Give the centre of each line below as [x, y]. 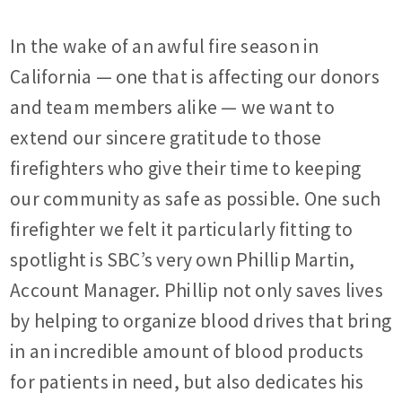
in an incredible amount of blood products [187, 352]
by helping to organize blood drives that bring [201, 321]
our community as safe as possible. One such [196, 199]
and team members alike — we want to [172, 108]
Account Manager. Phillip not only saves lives [197, 291]
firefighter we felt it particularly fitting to [182, 230]
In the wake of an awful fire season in [165, 47]
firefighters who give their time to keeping [186, 169]
